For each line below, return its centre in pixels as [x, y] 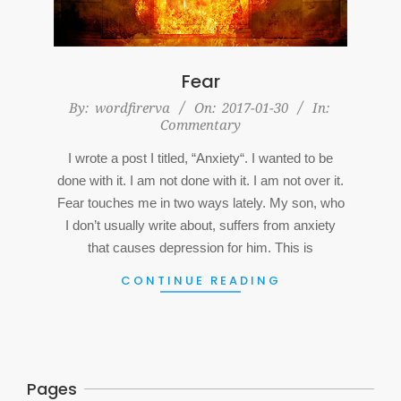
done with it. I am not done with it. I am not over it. [200, 180]
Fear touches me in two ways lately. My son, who [200, 202]
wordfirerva [132, 107]
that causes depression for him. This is [200, 247]
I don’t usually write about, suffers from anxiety [200, 225]
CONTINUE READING [200, 280]
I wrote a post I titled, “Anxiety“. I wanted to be [200, 158]
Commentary [200, 124]
